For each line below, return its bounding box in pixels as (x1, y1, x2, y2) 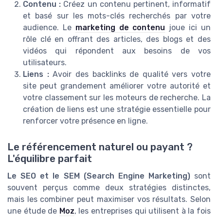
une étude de (7, 206, 59, 216)
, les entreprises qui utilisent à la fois (74, 206, 211, 216)
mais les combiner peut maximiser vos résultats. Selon (7, 195, 211, 204)
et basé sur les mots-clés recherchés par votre (23, 11, 211, 21)
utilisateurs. (23, 58, 67, 68)
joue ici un (165, 23, 211, 33)
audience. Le (23, 23, 75, 33)
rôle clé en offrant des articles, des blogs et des (23, 35, 211, 44)
